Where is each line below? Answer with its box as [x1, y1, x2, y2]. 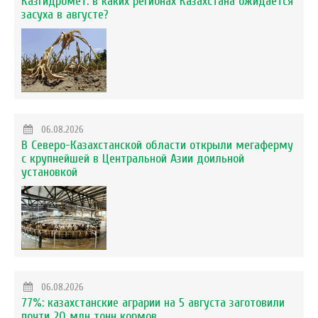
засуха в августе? [21, 7, 109, 23]
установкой [21, 165, 77, 180]
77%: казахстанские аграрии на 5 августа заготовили [21, 295, 285, 311]
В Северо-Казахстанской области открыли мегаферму [21, 138, 293, 153]
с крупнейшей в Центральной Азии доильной [21, 151, 244, 167]
